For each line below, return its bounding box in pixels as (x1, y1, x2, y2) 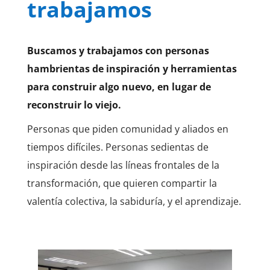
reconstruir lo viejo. (27, 98, 121, 112)
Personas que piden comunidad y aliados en (27, 122, 228, 136)
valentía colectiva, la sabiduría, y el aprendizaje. (27, 195, 241, 209)
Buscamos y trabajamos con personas (27, 44, 209, 58)
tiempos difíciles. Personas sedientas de (27, 140, 209, 154)
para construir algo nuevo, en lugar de (27, 80, 211, 94)
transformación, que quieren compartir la (27, 177, 217, 190)
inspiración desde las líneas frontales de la (27, 159, 219, 172)
